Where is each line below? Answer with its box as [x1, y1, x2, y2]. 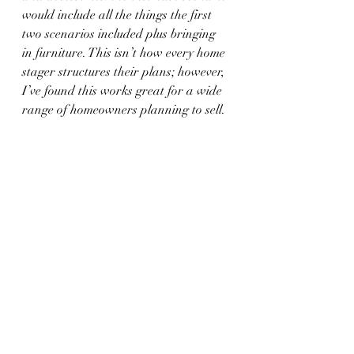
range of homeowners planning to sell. [22, 101, 225, 118]
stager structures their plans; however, [22, 63, 228, 80]
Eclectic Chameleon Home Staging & [22, 299, 222, 315]
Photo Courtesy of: [54, 280, 191, 296]
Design [22, 318, 59, 334]
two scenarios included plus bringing [22, 25, 219, 42]
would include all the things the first [22, 6, 215, 23]
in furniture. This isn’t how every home [22, 44, 228, 61]
